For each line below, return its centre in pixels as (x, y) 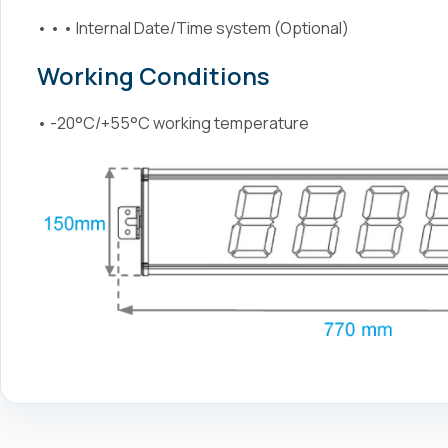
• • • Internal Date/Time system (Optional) (193, 28)
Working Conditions (153, 75)
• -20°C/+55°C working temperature (173, 123)
